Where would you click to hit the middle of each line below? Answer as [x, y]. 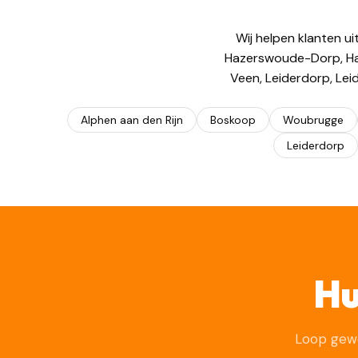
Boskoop [233, 120]
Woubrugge [313, 120]
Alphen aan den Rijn [131, 120]
